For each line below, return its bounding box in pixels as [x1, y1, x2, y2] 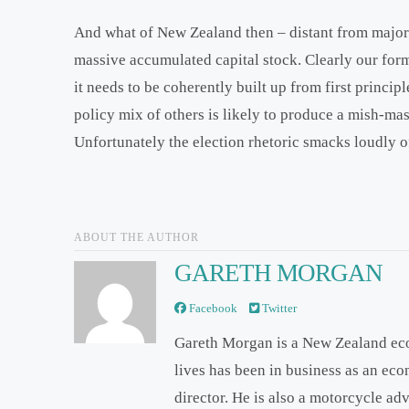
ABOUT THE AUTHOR [73, 231, 199, 245]
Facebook [185, 301, 237, 316]
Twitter [258, 301, 297, 316]
